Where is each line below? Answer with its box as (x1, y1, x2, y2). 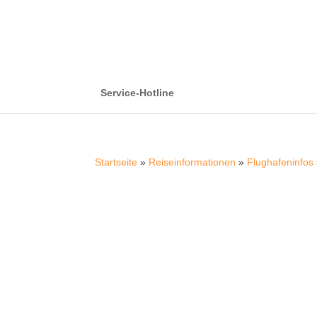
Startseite (95, 156, 138, 168)
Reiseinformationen (149, 156, 236, 168)
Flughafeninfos (247, 156, 314, 168)
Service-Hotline (100, 87, 175, 98)
